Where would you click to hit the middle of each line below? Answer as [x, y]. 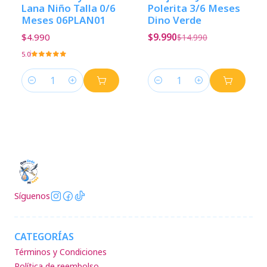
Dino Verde [175, 20]
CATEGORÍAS [44, 237]
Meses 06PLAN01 [64, 20]
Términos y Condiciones [60, 252]
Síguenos [32, 196]
